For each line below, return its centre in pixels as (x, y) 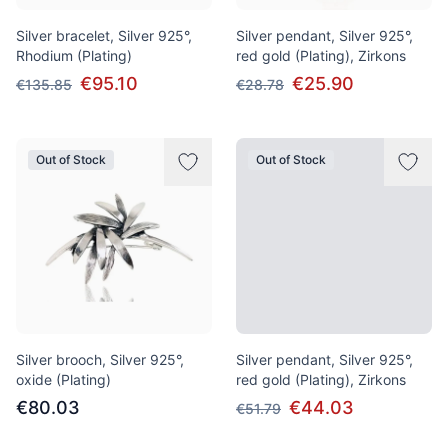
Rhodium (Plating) (74, 55)
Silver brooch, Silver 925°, (100, 359)
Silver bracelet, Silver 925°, (104, 35)
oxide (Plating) (63, 379)
